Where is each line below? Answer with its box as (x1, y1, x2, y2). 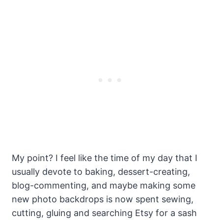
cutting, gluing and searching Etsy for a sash (12, 207, 197, 218)
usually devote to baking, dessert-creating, (12, 166, 190, 177)
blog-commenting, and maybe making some (12, 180, 195, 191)
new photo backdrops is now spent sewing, (12, 193, 193, 204)
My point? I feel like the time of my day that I (12, 152, 197, 163)
